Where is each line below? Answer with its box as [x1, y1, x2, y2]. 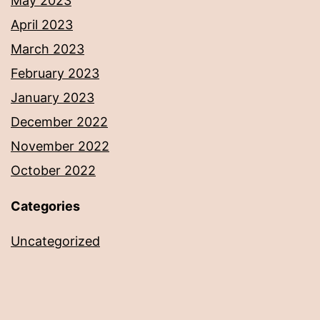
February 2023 [11, 66, 99, 81]
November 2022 [11, 139, 109, 154]
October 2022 [11, 163, 96, 179]
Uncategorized [11, 234, 100, 249]
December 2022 [11, 114, 108, 130]
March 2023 [11, 41, 84, 57]
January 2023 [11, 90, 94, 106]
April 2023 [11, 17, 73, 33]
